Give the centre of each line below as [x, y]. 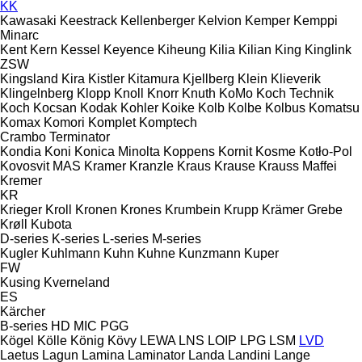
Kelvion [220, 20]
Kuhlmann [71, 253]
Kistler [106, 78]
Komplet [112, 122]
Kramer [105, 166]
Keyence [129, 49]
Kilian [255, 49]
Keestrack [88, 20]
